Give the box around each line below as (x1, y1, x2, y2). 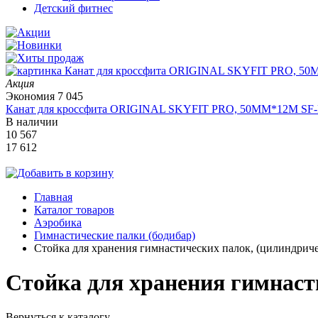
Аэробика (34, 216, 82, 229)
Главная (34, 190, 72, 203)
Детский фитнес (34, 1, 113, 14)
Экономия (6, 89, 57, 102)
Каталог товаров (34, 203, 114, 216)
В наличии (6, 115, 58, 128)
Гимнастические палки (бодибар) (34, 229, 195, 241)
